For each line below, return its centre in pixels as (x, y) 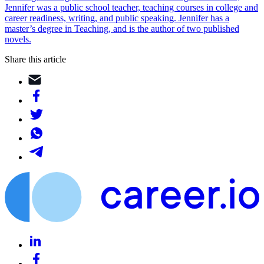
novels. (18, 39)
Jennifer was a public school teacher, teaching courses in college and (131, 8)
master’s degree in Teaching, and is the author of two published (122, 29)
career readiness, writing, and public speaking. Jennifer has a (117, 18)
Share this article (35, 60)
